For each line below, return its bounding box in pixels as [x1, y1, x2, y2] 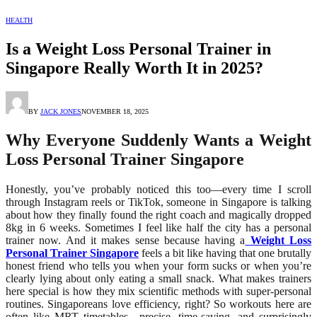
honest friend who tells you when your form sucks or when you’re [6, 260, 311, 272]
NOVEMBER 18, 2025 [81, 108, 149, 116]
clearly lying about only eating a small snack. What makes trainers [6, 272, 311, 285]
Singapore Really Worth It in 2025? [6, 58, 263, 77]
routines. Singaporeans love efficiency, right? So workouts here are [6, 298, 311, 311]
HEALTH [6, 16, 33, 24]
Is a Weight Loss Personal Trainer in [6, 39, 271, 58]
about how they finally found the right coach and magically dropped [6, 209, 311, 221]
